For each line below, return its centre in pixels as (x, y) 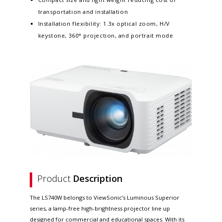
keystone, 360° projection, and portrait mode (106, 35)
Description (98, 179)
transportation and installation (83, 11)
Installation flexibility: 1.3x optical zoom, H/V (104, 23)
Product (55, 179)
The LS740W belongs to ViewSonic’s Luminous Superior (105, 198)
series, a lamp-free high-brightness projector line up (100, 209)
